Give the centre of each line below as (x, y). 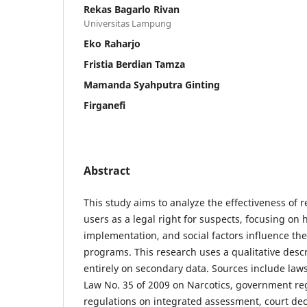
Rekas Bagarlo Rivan (132, 9)
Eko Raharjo (112, 43)
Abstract (107, 170)
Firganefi (105, 105)
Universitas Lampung (127, 23)
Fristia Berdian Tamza (134, 64)
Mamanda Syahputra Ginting (152, 84)
